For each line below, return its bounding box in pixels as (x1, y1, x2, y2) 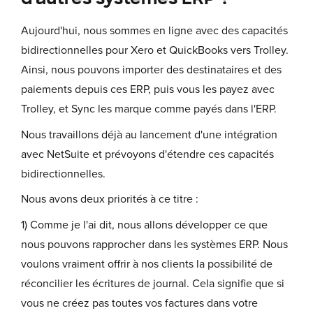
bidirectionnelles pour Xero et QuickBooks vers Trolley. (21, 43, 289, 58)
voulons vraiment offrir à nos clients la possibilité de (21, 256, 272, 271)
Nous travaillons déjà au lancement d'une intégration (21, 127, 277, 142)
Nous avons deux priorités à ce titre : (21, 192, 198, 207)
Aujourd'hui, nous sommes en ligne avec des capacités (21, 24, 288, 38)
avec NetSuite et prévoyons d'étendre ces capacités (21, 147, 274, 161)
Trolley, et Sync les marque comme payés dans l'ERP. (21, 102, 277, 117)
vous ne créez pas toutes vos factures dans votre (21, 296, 258, 310)
